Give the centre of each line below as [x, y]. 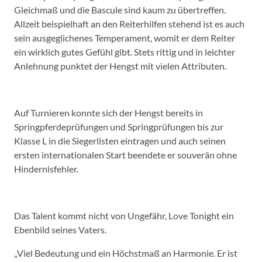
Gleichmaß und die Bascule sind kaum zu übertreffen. [120, 9]
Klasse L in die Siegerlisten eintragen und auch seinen [120, 140]
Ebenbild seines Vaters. [60, 229]
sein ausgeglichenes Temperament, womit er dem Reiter [125, 37]
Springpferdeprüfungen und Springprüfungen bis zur [119, 126]
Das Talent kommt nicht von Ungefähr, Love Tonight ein [124, 215]
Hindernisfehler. [46, 168]
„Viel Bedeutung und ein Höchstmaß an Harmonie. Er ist [126, 253]
